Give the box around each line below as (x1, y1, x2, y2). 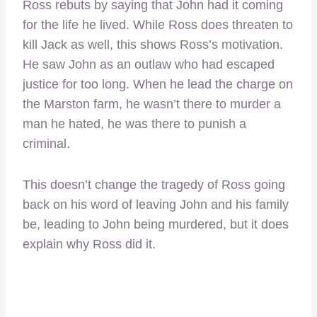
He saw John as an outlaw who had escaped (23, 57, 275, 72)
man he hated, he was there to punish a (23, 117, 246, 132)
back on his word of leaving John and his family (23, 197, 289, 212)
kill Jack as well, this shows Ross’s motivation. (23, 38, 283, 52)
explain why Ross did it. (23, 237, 156, 252)
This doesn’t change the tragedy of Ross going (23, 178, 285, 192)
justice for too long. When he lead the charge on (23, 77, 293, 92)
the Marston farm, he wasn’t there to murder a (23, 97, 281, 112)
